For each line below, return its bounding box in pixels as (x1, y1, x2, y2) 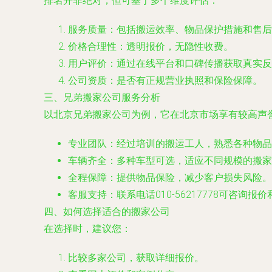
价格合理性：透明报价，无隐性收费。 (68, 41, 233, 52)
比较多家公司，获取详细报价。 (68, 252, 204, 263)
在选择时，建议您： (44, 223, 131, 234)
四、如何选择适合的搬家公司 (44, 206, 170, 217)
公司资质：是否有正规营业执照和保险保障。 (68, 75, 262, 86)
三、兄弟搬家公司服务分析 (44, 92, 160, 103)
